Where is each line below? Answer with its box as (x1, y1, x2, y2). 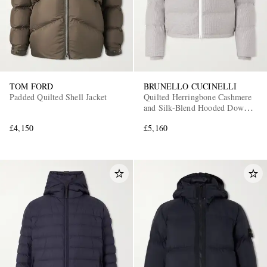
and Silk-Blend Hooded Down (144, 101, 249, 113)
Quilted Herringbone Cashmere (144, 91, 252, 103)
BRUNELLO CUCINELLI (144, 80, 237, 92)
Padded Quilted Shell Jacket (10, 91, 107, 103)
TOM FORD (10, 80, 54, 92)
